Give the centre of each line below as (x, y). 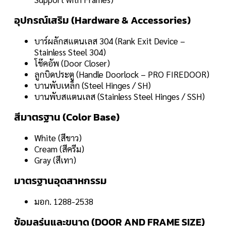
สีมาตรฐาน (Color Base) (67, 117)
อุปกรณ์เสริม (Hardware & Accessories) (102, 20)
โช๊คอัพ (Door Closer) (72, 63)
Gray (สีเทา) (55, 160)
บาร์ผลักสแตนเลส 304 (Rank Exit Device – (110, 41)
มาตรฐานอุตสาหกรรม (61, 180)
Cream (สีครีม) (59, 149)
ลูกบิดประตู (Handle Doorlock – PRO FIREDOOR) (122, 74)
